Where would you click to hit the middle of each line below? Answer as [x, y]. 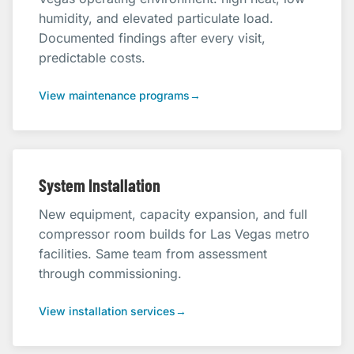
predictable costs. [92, 58]
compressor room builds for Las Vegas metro [174, 234]
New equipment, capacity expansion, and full [173, 214]
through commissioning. [110, 273]
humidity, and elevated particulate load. [156, 18]
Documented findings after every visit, [152, 38]
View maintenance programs [114, 95]
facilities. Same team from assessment [153, 254]
